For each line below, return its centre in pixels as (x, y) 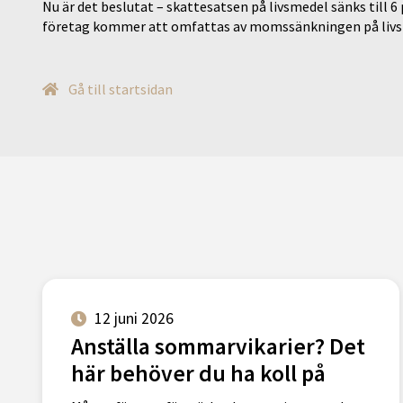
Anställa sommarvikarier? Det (218, 347)
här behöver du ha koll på (198, 374)
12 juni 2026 (134, 319)
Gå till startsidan (119, 90)
